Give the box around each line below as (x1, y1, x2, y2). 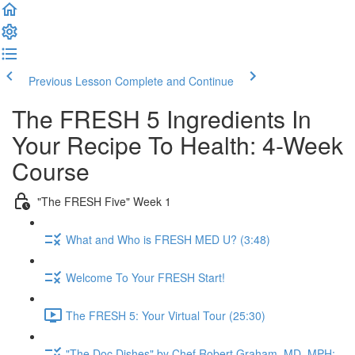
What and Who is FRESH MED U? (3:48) (66, 231, 270, 247)
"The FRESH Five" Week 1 (37, 193, 171, 209)
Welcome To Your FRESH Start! (66, 269, 225, 285)
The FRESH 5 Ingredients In (12, 101, 311, 136)
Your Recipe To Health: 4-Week (12, 128, 343, 162)
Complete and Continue (115, 73, 234, 89)
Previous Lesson (29, 73, 112, 89)
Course (12, 154, 90, 188)
